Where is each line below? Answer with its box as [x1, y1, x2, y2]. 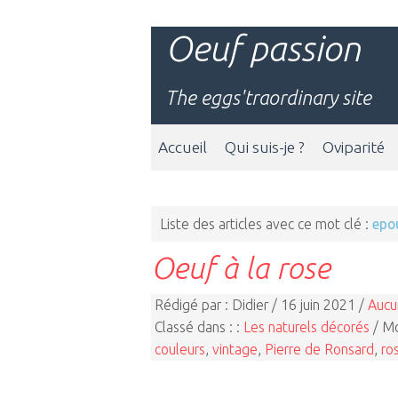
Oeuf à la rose [151, 251, 330, 284]
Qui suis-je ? [225, 139, 305, 155]
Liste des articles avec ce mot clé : [160, 216, 372, 232]
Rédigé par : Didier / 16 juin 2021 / [155, 296, 368, 313]
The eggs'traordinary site [165, 86, 371, 108]
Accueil [158, 139, 207, 155]
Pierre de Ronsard [265, 340, 374, 357]
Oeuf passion [165, 28, 361, 68]
